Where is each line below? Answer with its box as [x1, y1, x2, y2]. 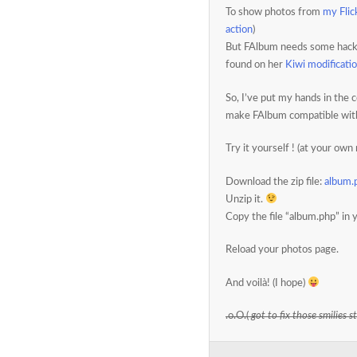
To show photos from [226, 7, 323, 18]
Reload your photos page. [226, 245, 339, 255]
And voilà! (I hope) [226, 277, 308, 288]
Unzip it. [226, 194, 265, 205]
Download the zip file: [226, 176, 324, 187]
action [226, 25, 253, 35]
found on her [226, 60, 285, 70]
